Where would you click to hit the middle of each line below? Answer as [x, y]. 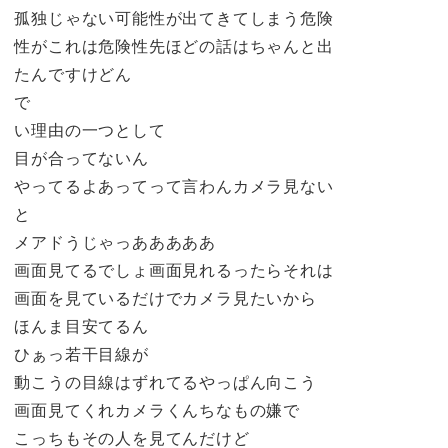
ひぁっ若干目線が [81, 354]
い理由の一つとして [90, 130]
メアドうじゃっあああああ [115, 242]
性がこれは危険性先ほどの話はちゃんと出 [174, 46]
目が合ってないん [81, 158]
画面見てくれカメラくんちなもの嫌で [157, 410]
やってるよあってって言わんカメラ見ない [174, 186]
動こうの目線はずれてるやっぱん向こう [165, 382]
